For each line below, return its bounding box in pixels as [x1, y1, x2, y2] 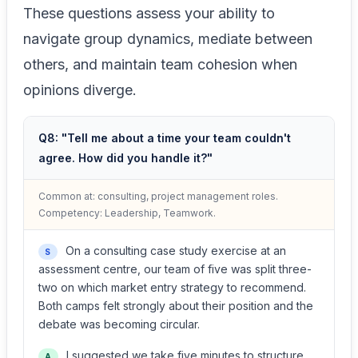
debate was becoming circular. [38, 317, 200, 331]
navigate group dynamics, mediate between [23, 30, 312, 47]
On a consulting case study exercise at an [62, 244, 286, 257]
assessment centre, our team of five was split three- [38, 262, 312, 276]
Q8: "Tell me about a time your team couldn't [38, 131, 291, 145]
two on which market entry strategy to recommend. [38, 280, 306, 294]
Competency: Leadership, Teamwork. [38, 207, 216, 219]
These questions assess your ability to [23, 5, 275, 22]
